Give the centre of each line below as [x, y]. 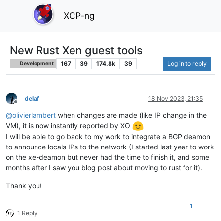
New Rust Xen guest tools [76, 50]
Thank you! [24, 186]
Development [37, 63]
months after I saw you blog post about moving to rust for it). [104, 168]
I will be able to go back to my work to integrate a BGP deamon [108, 137]
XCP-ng [79, 15]
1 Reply [27, 213]
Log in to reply [187, 63]
